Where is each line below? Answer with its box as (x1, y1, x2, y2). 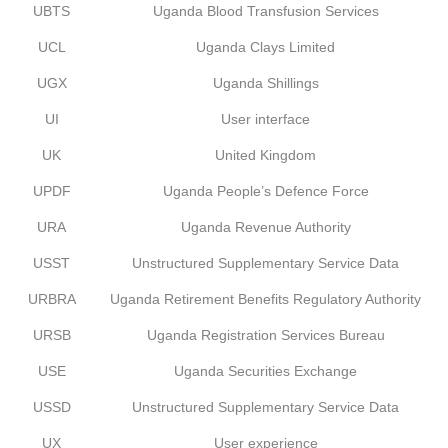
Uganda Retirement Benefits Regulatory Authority (110, 291, 421, 307)
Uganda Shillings (212, 75, 319, 91)
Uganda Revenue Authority (180, 219, 351, 235)
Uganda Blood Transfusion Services (152, 3, 379, 19)
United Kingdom (215, 147, 316, 163)
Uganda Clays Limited (196, 39, 335, 55)
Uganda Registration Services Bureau (146, 327, 385, 343)
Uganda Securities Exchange (174, 363, 357, 379)
